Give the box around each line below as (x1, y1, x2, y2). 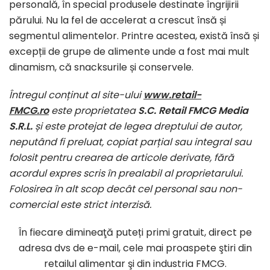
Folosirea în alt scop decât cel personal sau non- (9, 182, 242, 196)
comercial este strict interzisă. (9, 198, 151, 212)
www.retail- (143, 88, 201, 102)
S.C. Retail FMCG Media (138, 104, 248, 118)
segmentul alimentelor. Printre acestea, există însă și (9, 29, 259, 43)
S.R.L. (9, 119, 35, 134)
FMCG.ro (9, 104, 49, 118)
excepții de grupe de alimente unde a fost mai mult (9, 45, 250, 59)
